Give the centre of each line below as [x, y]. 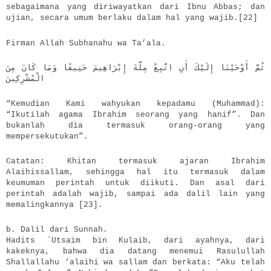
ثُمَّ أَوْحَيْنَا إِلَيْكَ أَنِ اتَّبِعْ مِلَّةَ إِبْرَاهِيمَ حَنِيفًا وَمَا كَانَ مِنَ [135, 68]
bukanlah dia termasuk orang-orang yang [135, 125]
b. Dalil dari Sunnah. [57, 229]
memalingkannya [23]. [54, 204]
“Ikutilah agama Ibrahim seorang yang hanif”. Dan [135, 114]
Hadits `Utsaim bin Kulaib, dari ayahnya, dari [135, 240]
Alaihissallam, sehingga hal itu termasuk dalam [135, 172]
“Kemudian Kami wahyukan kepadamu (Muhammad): [135, 103]
